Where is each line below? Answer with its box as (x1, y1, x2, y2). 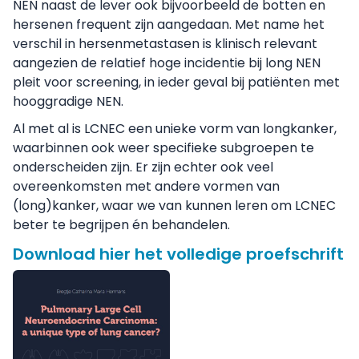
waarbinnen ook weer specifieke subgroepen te (13, 139, 314, 157)
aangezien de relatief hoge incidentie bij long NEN (13, 54, 321, 72)
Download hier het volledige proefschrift (13, 243, 344, 265)
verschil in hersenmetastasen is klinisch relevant (13, 34, 317, 53)
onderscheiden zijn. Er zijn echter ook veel (13, 158, 273, 176)
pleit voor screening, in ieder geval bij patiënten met (13, 73, 340, 91)
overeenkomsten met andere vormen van (13, 177, 280, 196)
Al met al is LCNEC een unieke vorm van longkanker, (13, 119, 337, 138)
